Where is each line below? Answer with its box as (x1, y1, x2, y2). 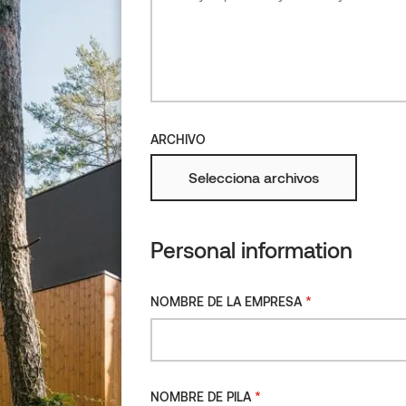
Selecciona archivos (188, 169, 319, 186)
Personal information (150, 237, 353, 263)
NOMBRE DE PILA (150, 389, 251, 404)
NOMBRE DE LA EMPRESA (150, 294, 302, 309)
